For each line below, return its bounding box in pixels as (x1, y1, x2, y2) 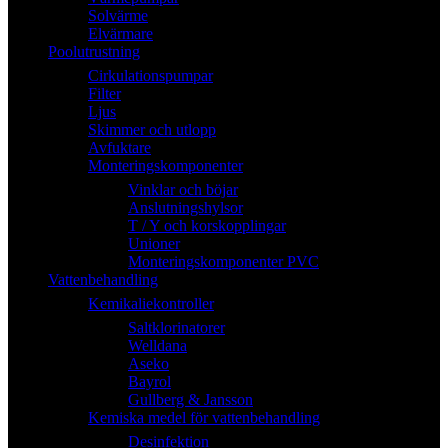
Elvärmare (88, 25, 153, 42)
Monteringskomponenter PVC (128, 253, 319, 270)
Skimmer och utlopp (88, 121, 216, 138)
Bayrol (128, 373, 171, 390)
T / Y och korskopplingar (128, 217, 286, 234)
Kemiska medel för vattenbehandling (88, 409, 320, 426)
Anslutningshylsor (128, 199, 243, 216)
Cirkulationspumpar (88, 67, 213, 84)
